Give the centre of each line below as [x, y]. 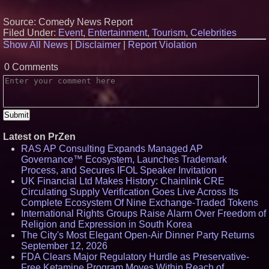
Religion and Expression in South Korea [107, 224]
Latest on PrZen [39, 137]
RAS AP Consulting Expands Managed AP [112, 149]
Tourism [169, 33]
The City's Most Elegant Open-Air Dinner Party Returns [138, 235]
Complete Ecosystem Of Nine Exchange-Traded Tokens [140, 203]
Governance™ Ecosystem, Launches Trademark [124, 159]
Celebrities [213, 33]
